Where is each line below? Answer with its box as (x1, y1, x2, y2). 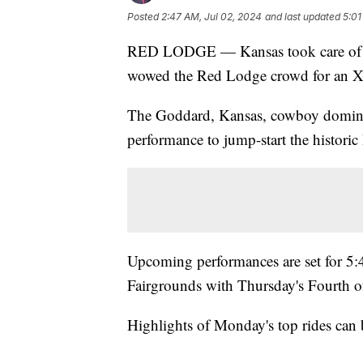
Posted (127, 10, 161, 23)
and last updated (265, 10, 340, 23)
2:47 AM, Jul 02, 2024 (161, 10, 262, 23)
